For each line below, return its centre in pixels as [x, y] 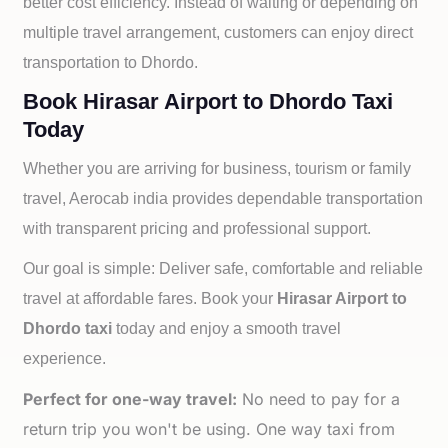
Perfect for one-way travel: [130, 399]
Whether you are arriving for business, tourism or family [217, 168]
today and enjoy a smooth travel [227, 328]
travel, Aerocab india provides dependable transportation [223, 198]
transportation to [80, 62]
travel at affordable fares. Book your [150, 298]
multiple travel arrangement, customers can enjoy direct [218, 32]
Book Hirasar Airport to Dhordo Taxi [208, 101]
